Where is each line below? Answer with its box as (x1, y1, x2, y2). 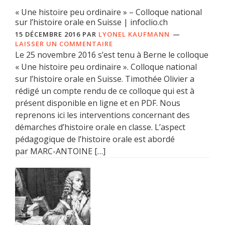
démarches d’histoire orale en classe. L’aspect (15, 121, 185, 133)
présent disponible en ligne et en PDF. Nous (15, 97, 180, 108)
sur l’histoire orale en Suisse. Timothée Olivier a (15, 73, 194, 84)
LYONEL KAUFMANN (98, 29, 170, 39)
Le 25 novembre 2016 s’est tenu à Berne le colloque (15, 49, 208, 60)
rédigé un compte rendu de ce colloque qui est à (15, 85, 194, 96)
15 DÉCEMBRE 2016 (15, 29, 80, 39)
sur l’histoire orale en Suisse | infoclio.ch (15, 16, 168, 28)
